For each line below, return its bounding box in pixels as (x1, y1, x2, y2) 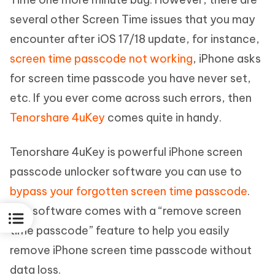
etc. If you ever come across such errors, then (10, 91, 252, 105)
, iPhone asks (193, 52, 261, 66)
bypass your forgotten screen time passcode (10, 184, 247, 198)
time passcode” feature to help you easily (10, 223, 230, 238)
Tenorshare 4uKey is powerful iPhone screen (10, 145, 242, 159)
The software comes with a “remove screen (10, 204, 241, 218)
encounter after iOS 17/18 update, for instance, (10, 32, 260, 46)
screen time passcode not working (10, 52, 193, 66)
